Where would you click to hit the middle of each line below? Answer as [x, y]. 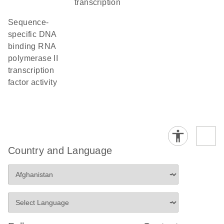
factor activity [33, 82]
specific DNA [32, 34]
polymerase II [33, 58]
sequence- [11, 22]
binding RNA [32, 46]
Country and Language [60, 150]
